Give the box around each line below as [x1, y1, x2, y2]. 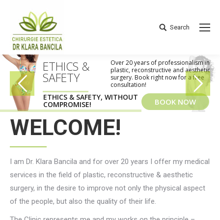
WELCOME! [10, 114, 121, 140]
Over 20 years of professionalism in [110, 58, 210, 67]
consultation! [110, 81, 146, 89]
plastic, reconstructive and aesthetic [110, 66, 210, 74]
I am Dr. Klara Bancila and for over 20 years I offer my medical [10, 157, 210, 166]
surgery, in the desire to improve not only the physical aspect [10, 184, 205, 193]
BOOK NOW [155, 97, 196, 107]
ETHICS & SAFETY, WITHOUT [43, 92, 138, 102]
